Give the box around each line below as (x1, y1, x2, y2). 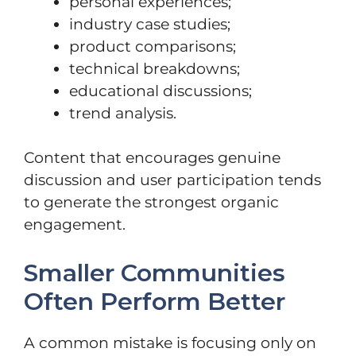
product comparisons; (69, 37, 236, 56)
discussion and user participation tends (24, 171, 321, 190)
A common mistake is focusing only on (24, 333, 316, 352)
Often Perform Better (24, 286, 285, 316)
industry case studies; (69, 14, 230, 33)
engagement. (24, 215, 126, 234)
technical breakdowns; (69, 59, 240, 78)
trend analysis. (69, 103, 176, 122)
